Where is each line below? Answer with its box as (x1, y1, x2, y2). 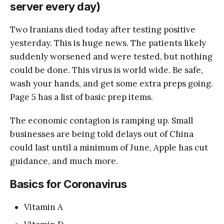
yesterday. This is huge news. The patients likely (10, 37, 206, 48)
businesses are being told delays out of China (10, 128, 193, 139)
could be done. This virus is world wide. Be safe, (10, 64, 203, 75)
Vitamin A (24, 201, 63, 212)
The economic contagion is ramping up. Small (10, 114, 193, 126)
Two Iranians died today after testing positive (10, 23, 195, 35)
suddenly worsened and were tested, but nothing (10, 50, 212, 62)
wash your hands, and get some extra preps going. (10, 77, 213, 89)
